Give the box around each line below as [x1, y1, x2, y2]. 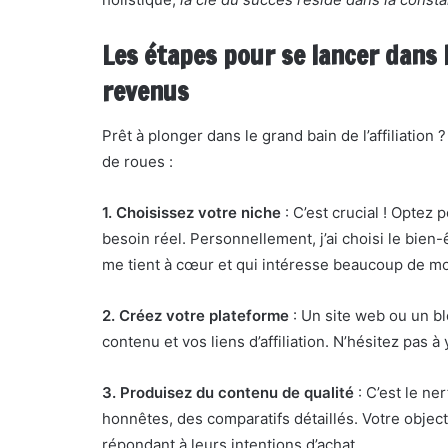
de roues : [102, 152, 173, 171]
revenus [102, 73, 189, 110]
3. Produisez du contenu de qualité [102, 383, 354, 402]
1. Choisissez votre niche [102, 203, 281, 222]
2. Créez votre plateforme [102, 306, 289, 325]
